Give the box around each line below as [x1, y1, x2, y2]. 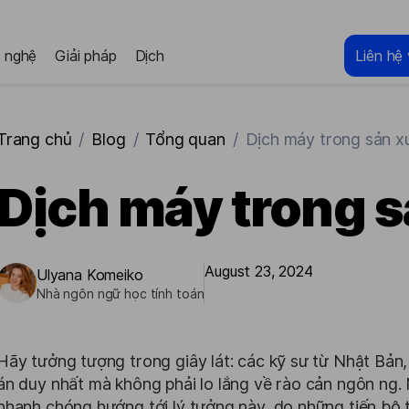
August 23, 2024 [204, 262, 313, 280]
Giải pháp [55, 47, 117, 65]
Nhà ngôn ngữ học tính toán [37, 285, 204, 301]
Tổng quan [145, 130, 225, 149]
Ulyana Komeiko [37, 265, 143, 284]
